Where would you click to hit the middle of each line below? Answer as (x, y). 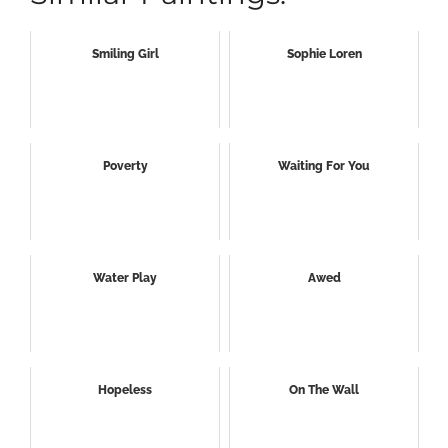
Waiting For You (324, 166)
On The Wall (324, 390)
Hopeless (125, 390)
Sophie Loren (324, 54)
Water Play (125, 278)
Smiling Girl (125, 54)
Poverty (125, 166)
